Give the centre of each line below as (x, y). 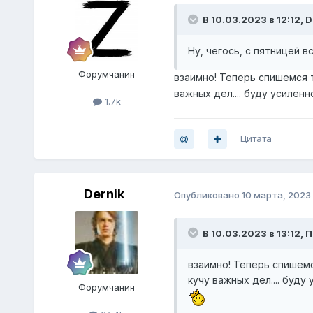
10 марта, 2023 (276, 195)
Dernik (104, 194)
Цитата (256, 139)
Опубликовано (208, 195)
